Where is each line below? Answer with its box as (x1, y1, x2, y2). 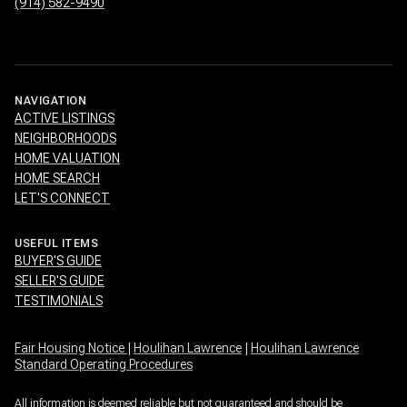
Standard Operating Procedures (15, 357, 193, 372)
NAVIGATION (15, 94, 86, 108)
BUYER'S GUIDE (15, 253, 102, 269)
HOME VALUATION (15, 151, 120, 166)
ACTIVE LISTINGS (15, 111, 114, 126)
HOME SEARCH (15, 171, 100, 186)
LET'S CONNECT (15, 191, 110, 206)
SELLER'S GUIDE (15, 273, 104, 289)
